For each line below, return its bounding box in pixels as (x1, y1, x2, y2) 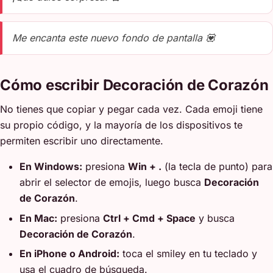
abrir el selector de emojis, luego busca (19, 176, 204, 189)
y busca (196, 211, 235, 224)
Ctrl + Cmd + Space (103, 211, 196, 224)
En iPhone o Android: (19, 247, 119, 260)
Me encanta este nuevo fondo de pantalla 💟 (12, 32, 215, 44)
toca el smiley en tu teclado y (119, 247, 257, 260)
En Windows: (19, 160, 82, 173)
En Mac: (19, 211, 57, 224)
